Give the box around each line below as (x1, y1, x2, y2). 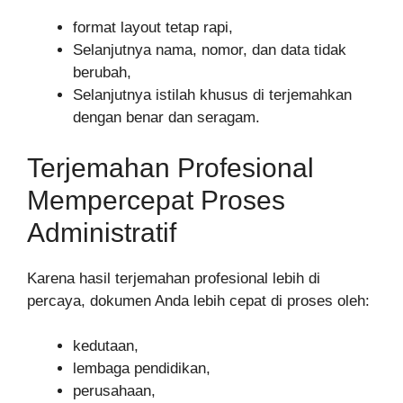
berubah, (73, 64, 131, 82)
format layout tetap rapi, (73, 19, 233, 37)
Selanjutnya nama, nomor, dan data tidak (73, 41, 346, 59)
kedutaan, (73, 337, 139, 355)
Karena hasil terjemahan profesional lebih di (27, 269, 320, 287)
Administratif (27, 217, 176, 247)
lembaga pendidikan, (73, 360, 210, 378)
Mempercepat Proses (27, 184, 285, 215)
